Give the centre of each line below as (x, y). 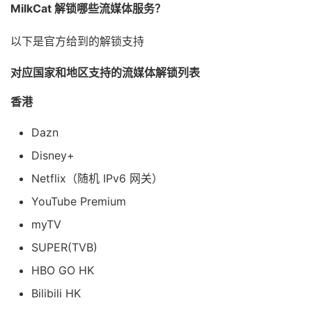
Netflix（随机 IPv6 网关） (97, 179)
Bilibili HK (56, 294)
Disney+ (53, 156)
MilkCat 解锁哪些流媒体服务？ (88, 9)
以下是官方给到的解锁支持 (77, 41)
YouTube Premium (79, 202)
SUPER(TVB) (64, 248)
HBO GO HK (63, 271)
